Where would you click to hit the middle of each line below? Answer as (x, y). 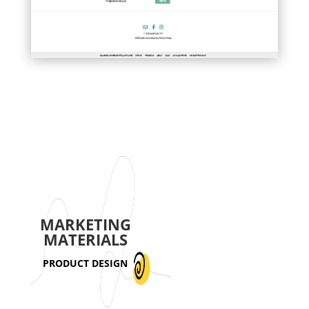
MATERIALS (85, 239)
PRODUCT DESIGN (86, 263)
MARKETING (85, 224)
